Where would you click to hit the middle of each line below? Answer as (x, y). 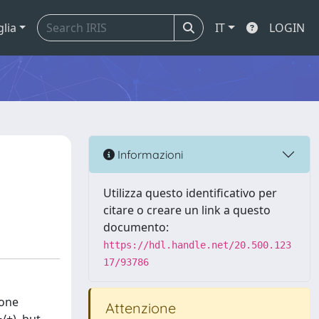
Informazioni (149, 154)
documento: (136, 227)
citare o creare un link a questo (187, 210)
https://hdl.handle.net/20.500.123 (197, 245)
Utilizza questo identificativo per (190, 193)
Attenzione (139, 308)
